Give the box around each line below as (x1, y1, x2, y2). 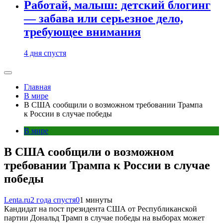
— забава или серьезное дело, (24, 12, 183, 25)
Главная (24, 83, 51, 92)
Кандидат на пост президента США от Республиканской (4, 205, 197, 213)
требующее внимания (24, 25, 141, 39)
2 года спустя (30, 196, 76, 204)
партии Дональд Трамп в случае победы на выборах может (4, 214, 205, 222)
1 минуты (80, 196, 112, 204)
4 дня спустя (24, 49, 66, 58)
